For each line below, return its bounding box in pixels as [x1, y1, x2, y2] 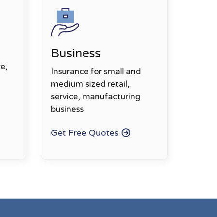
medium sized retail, [50, 78, 130, 89]
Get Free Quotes [50, 127, 119, 138]
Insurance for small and [50, 66, 141, 77]
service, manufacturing [50, 91, 140, 102]
